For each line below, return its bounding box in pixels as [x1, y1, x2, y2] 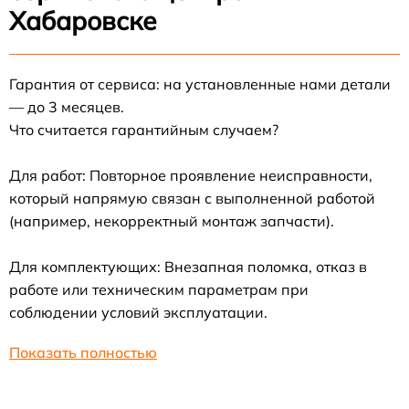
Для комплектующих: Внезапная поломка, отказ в [9, 257, 367, 276]
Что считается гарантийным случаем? [9, 121, 278, 139]
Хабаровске [9, 5, 157, 37]
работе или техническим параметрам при [9, 280, 309, 299]
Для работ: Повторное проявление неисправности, [9, 166, 372, 184]
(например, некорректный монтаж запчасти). [9, 212, 334, 230]
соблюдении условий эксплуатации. [9, 303, 267, 321]
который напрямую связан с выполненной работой [9, 189, 375, 207]
